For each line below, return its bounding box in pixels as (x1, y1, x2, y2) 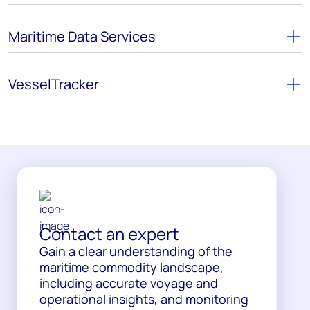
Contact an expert (39, 221, 179, 245)
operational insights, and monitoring (39, 290, 248, 307)
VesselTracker (8, 74, 99, 93)
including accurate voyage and (39, 274, 218, 291)
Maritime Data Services (8, 26, 156, 46)
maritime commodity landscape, (39, 258, 224, 275)
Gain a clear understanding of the (39, 242, 232, 259)
